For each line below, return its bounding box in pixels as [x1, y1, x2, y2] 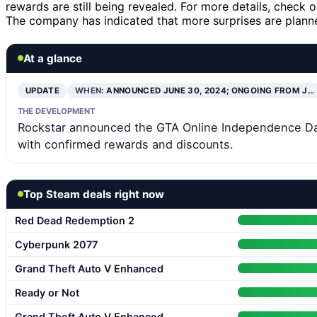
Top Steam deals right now [23, 187, 164, 201]
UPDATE [25, 85, 60, 96]
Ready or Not [15, 286, 79, 299]
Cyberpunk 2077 [15, 238, 98, 250]
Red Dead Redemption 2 [15, 214, 134, 226]
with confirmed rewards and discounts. [18, 137, 234, 151]
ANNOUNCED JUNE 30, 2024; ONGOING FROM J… [106, 85, 314, 96]
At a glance [23, 51, 82, 65]
